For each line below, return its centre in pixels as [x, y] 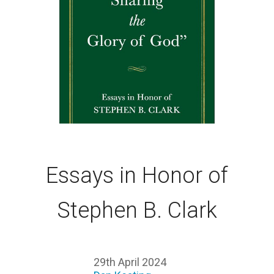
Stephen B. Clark [137, 210]
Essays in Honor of [137, 175]
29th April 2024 [130, 262]
